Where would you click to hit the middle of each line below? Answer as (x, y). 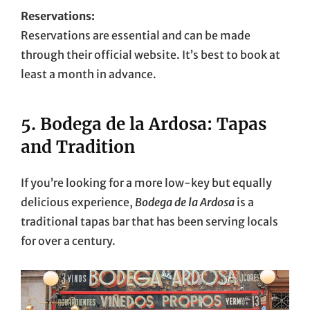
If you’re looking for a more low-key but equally (146, 182)
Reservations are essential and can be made (136, 35)
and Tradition (78, 147)
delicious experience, (78, 202)
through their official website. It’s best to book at (151, 54)
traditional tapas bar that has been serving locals (149, 221)
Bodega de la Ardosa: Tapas (153, 124)
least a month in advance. (89, 74)
